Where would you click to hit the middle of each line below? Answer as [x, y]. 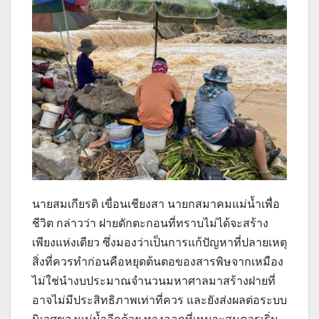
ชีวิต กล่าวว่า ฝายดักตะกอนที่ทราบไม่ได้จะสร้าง [150, 224]
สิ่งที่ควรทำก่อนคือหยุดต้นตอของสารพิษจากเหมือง [158, 262]
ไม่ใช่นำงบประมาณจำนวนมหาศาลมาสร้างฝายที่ [154, 281]
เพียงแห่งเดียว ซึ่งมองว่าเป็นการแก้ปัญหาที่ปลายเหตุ [159, 243]
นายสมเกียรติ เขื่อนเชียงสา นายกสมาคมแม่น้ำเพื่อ [156, 204]
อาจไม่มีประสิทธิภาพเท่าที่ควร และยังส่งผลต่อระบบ [159, 300]
